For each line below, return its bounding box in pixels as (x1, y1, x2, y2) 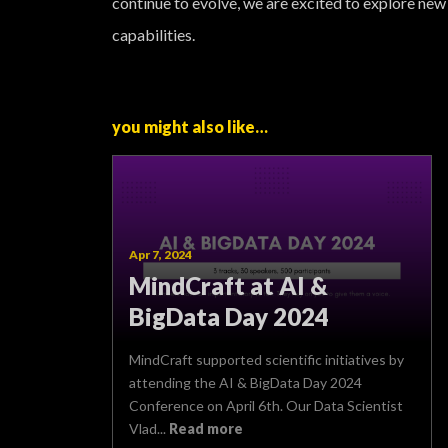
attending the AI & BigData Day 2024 (129, 374, 362, 392)
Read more (169, 420, 243, 438)
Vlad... (129, 420, 169, 438)
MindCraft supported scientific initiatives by (129, 351, 404, 369)
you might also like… (112, 117, 268, 136)
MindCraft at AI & (129, 271, 328, 301)
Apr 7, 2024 (129, 247, 192, 263)
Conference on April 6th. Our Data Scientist (129, 397, 403, 415)
